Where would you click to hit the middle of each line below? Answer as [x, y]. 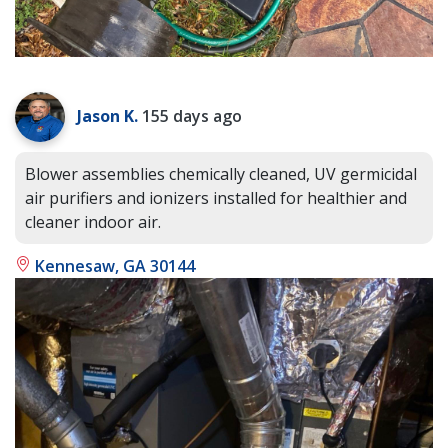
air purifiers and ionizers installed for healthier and [216, 198]
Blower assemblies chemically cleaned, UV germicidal [221, 174]
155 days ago [192, 116]
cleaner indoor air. [93, 222]
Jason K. [107, 116]
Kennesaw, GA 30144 [113, 266]
